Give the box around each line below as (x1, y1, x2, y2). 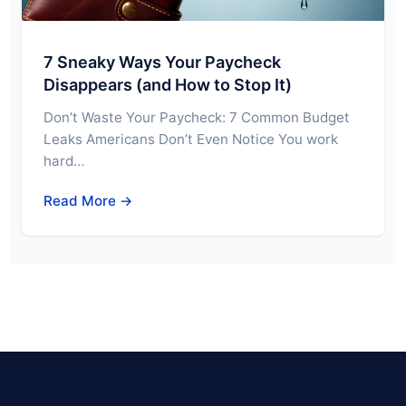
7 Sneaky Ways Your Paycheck (43, 53, 281, 72)
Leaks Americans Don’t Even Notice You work (43, 130, 338, 149)
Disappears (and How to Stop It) (43, 75, 292, 95)
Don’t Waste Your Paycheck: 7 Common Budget (43, 109, 350, 127)
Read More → (43, 192, 133, 210)
